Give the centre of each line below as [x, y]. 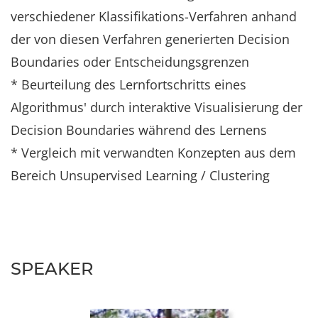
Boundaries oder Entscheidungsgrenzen [130, 61]
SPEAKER [52, 268]
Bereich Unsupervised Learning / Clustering [140, 175]
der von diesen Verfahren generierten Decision [150, 39]
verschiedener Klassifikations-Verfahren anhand [154, 16]
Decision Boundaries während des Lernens [139, 130]
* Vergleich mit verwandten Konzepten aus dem [153, 152]
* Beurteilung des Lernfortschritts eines [128, 84]
